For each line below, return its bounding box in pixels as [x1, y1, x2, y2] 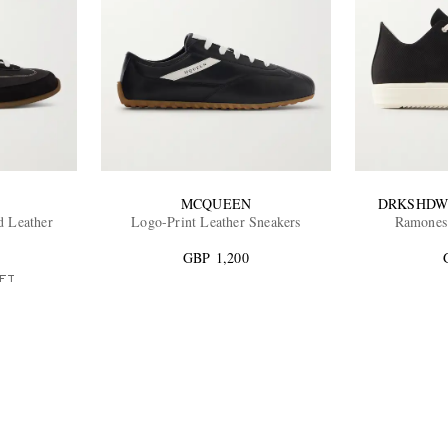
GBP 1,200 [183, 247, 249, 267]
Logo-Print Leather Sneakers [131, 211, 301, 231]
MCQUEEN [180, 193, 252, 213]
